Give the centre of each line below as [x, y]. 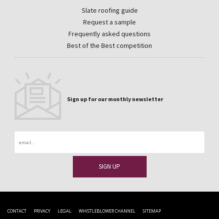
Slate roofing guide [109, 11]
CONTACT [17, 211]
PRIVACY [42, 211]
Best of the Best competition [109, 46]
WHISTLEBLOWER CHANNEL [107, 211]
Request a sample [109, 22]
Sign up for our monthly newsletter [115, 99]
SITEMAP [152, 211]
